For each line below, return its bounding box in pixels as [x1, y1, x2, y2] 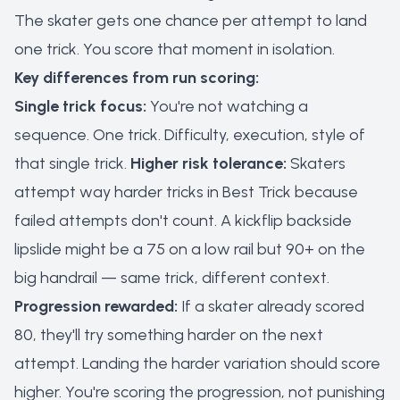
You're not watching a [146, 96, 308, 116]
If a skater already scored [178, 296, 364, 316]
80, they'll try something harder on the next [14, 325, 323, 345]
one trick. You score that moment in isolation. [14, 39, 335, 59]
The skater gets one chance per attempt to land [14, 11, 367, 30]
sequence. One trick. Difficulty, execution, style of [14, 125, 365, 145]
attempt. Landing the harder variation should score [14, 354, 380, 373]
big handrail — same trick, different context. [14, 268, 329, 287]
